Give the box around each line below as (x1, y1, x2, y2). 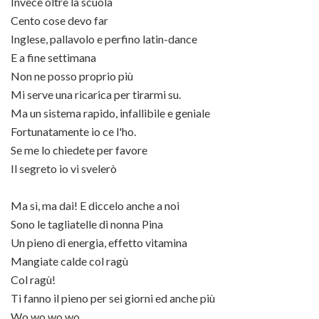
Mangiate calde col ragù (11, 254, 128, 268)
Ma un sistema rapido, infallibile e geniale (11, 106, 210, 120)
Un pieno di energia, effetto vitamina (11, 236, 187, 249)
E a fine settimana (11, 51, 96, 64)
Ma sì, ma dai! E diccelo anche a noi (11, 199, 179, 212)
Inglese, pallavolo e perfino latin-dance (11, 32, 197, 46)
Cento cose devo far (11, 14, 108, 27)
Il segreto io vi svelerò (11, 162, 117, 175)
